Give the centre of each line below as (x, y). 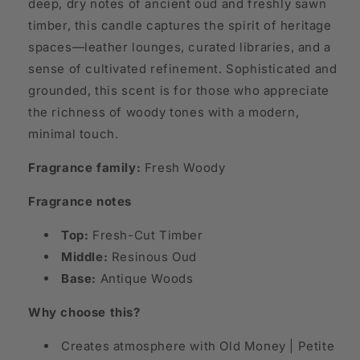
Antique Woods (145, 279)
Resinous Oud (153, 257)
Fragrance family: (85, 168)
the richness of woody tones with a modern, (164, 112)
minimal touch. (74, 134)
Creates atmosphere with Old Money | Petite (198, 346)
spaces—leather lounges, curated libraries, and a (180, 47)
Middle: (85, 257)
